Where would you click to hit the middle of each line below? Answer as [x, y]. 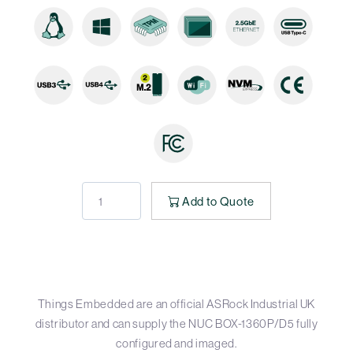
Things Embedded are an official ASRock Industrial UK [176, 304]
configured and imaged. [176, 344]
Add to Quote [218, 201]
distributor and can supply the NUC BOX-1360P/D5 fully [176, 324]
